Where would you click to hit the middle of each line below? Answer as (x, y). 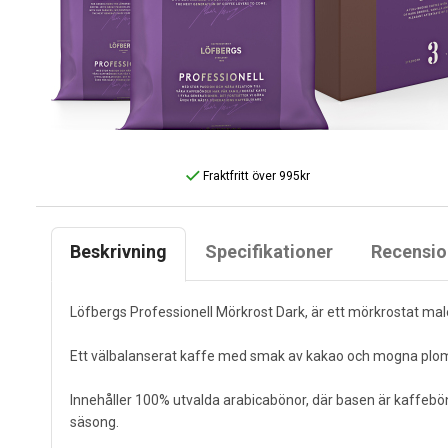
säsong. (94, 421)
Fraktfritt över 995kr (255, 175)
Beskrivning (118, 251)
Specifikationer (269, 251)
